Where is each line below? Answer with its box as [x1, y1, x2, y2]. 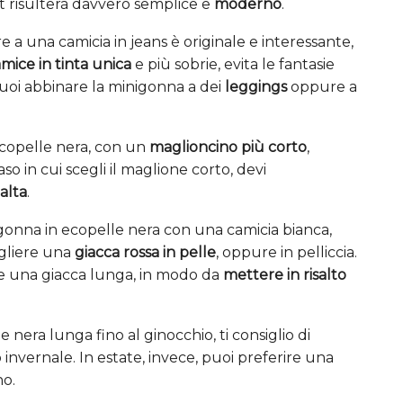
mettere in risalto [223, 265, 346, 283]
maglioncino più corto [149, 138, 307, 156]
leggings [225, 77, 287, 95]
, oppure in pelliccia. [216, 243, 357, 261]
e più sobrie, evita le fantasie [131, 55, 335, 73]
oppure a [287, 77, 357, 95]
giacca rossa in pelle [75, 243, 216, 261]
